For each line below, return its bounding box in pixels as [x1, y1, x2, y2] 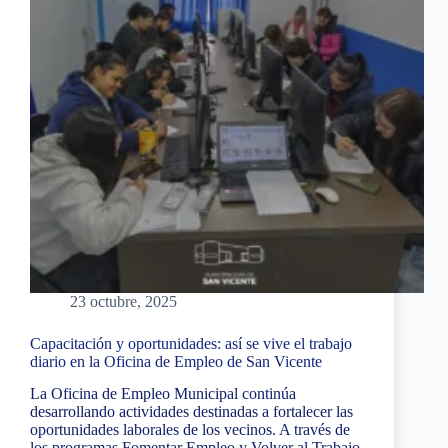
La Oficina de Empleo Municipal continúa [30, 385, 296, 403]
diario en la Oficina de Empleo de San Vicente [30, 352, 322, 370]
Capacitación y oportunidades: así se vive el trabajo [30, 334, 352, 352]
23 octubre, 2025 [70, 292, 177, 310]
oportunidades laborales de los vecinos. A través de [30, 421, 350, 439]
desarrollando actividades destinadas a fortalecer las [30, 403, 353, 421]
